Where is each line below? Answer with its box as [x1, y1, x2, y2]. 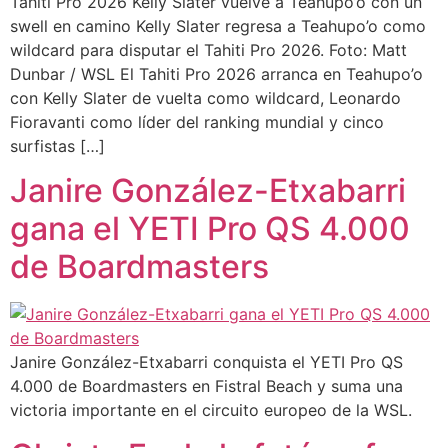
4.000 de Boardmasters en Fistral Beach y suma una [10, 376, 403, 397]
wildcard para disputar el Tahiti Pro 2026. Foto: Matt [10, 40, 407, 60]
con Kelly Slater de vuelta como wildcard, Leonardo [10, 88, 401, 108]
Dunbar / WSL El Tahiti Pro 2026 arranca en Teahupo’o [10, 64, 423, 84]
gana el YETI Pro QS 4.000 [10, 209, 410, 249]
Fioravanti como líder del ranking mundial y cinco [10, 112, 384, 132]
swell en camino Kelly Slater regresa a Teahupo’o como [10, 16, 426, 36]
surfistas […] [10, 136, 105, 156]
